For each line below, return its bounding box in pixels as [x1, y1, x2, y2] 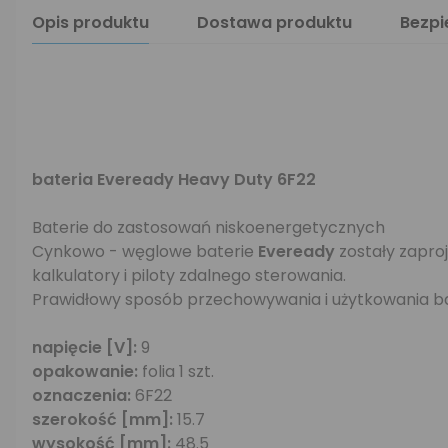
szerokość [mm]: [32, 408, 173, 431]
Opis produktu [32, 11, 149, 34]
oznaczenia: [32, 384, 131, 407]
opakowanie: [32, 360, 138, 383]
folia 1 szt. [138, 360, 214, 383]
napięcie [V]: [32, 336, 137, 359]
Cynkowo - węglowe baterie [32, 240, 258, 263]
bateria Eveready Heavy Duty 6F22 [32, 168, 316, 191]
